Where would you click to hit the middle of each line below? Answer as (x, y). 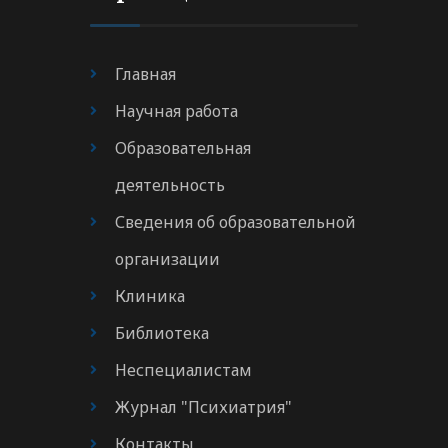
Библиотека (162, 333)
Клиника (150, 296)
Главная (145, 74)
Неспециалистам (183, 370)
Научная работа (176, 111)
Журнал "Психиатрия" (203, 407)
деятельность (170, 185)
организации (167, 259)
